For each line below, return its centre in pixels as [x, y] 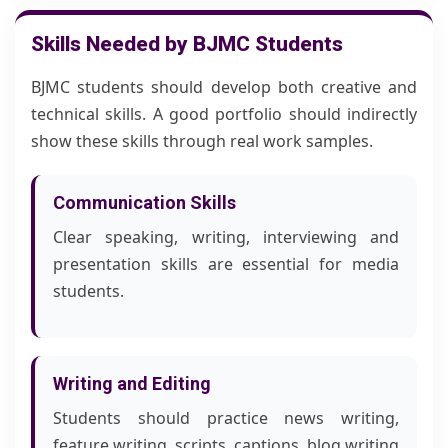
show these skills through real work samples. [202, 141]
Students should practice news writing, [226, 418]
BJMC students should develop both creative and [224, 87]
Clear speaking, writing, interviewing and [226, 237]
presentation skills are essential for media [226, 264]
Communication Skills [144, 202]
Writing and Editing [132, 383]
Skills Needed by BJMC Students [187, 44]
